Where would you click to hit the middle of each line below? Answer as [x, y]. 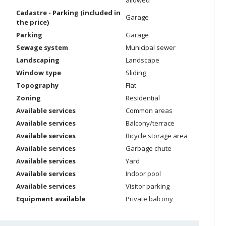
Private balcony [149, 199]
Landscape [143, 60]
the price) [33, 22]
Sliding [136, 73]
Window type [39, 73]
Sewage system [42, 47]
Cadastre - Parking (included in [68, 13]
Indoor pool [143, 174]
